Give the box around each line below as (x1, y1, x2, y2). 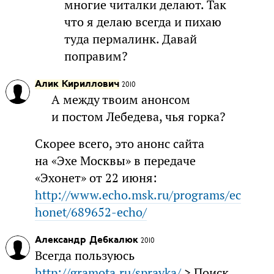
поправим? (64, 48, 127, 65)
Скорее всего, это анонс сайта (34, 136, 204, 152)
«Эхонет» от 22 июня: (34, 170, 157, 187)
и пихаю (174, 14, 221, 31)
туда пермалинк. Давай (64, 31, 197, 48)
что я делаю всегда (64, 14, 174, 31)
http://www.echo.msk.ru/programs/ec (34, 187, 241, 204)
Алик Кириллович (34, 80, 119, 90)
